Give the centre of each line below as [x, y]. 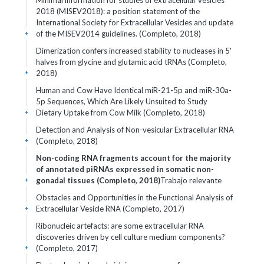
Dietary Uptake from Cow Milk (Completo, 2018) [121, 113]
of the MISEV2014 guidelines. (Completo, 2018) [118, 34]
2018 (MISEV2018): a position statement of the [118, 11]
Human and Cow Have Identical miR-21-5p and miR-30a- [134, 90]
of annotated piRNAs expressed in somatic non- [125, 169]
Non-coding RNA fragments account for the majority [133, 158]
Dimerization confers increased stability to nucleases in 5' [134, 51]
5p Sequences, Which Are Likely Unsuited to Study [122, 101]
